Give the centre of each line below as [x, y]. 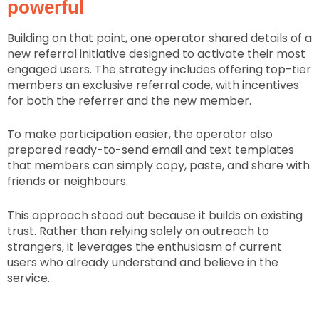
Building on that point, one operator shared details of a [159, 38]
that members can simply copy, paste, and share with [158, 166]
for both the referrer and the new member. [129, 100]
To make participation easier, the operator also [140, 135]
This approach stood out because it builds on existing [155, 215]
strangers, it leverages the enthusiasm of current [145, 246]
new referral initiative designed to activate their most [156, 53]
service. [28, 278]
